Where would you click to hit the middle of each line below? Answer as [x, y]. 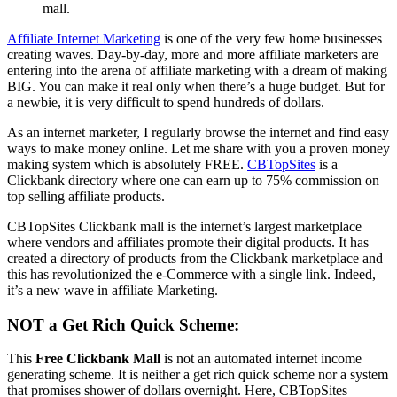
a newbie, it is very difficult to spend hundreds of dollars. [166, 102]
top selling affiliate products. [86, 196]
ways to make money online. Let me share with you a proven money [198, 148]
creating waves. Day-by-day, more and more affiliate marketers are [193, 54]
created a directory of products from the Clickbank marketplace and [195, 258]
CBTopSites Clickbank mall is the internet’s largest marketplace [184, 226]
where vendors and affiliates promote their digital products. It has [188, 242]
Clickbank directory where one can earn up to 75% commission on [193, 180]
